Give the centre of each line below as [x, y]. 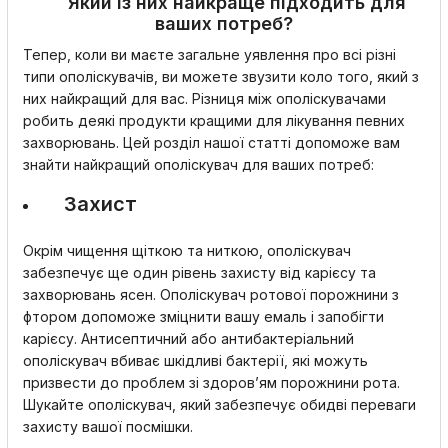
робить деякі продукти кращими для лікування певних [214, 120]
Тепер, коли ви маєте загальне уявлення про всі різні [209, 54]
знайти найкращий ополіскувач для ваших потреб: [200, 164]
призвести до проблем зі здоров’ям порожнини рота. [211, 382]
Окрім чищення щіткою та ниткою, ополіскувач [187, 250]
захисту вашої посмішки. [110, 426]
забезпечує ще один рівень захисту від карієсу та [199, 272]
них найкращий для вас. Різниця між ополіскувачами [204, 98]
